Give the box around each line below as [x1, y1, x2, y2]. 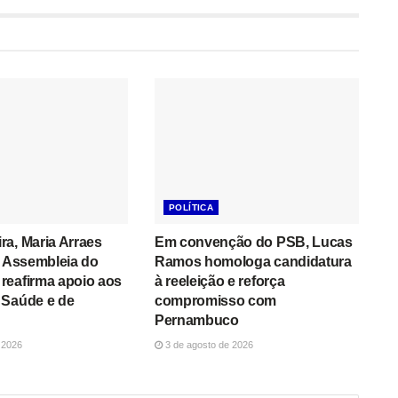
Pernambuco [154, 313, 239, 329]
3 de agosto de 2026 [162, 339, 253, 351]
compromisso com [154, 293, 277, 309]
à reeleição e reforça [154, 274, 285, 290]
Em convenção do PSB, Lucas [154, 235, 353, 251]
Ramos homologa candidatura [154, 254, 352, 270]
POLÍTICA [168, 203, 214, 213]
